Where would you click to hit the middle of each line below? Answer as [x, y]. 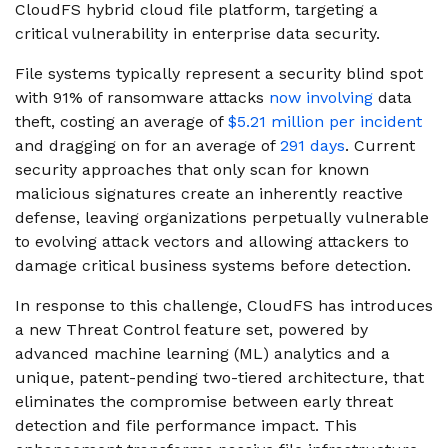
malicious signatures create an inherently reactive [209, 193]
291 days [312, 145]
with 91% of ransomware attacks [139, 97]
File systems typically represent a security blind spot [219, 73]
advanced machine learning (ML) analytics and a [202, 353]
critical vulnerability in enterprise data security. [197, 33]
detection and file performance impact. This [186, 425]
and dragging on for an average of [147, 145]
